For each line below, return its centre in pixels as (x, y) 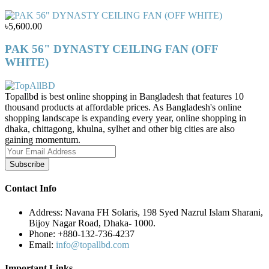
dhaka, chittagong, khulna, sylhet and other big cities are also (120, 129)
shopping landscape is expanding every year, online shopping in (125, 118)
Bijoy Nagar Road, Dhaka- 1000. (92, 223)
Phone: (42, 234)
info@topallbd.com (92, 244)
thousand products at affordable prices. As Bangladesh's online (123, 107)
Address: (46, 212)
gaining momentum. (43, 140)
